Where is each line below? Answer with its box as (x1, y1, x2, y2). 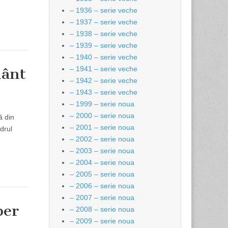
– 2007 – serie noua (70, 193, 134, 202)
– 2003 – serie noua (70, 147, 134, 155)
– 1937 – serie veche (70, 18, 137, 26)
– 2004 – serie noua (70, 158, 134, 166)
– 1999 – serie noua (70, 100, 134, 108)
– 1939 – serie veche (70, 41, 137, 49)
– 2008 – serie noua (70, 205, 134, 213)
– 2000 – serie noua (70, 111, 134, 120)
